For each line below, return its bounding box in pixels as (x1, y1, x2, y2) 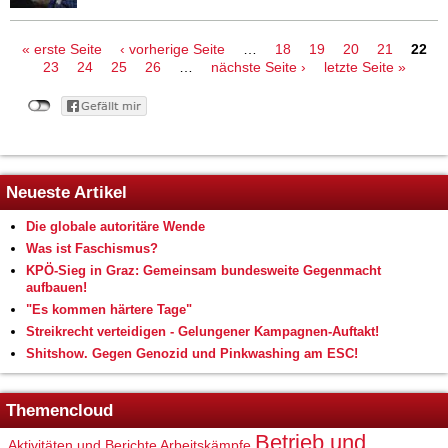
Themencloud (6, 400, 113, 420)
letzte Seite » (323, 58, 406, 75)
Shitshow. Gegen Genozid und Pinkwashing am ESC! (26, 345, 358, 361)
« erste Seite (21, 40, 102, 57)
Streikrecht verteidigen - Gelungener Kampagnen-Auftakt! (26, 323, 379, 339)
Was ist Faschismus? (26, 240, 158, 256)
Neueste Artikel (6, 182, 127, 202)
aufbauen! (26, 279, 87, 295)
